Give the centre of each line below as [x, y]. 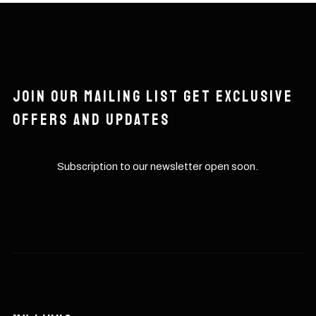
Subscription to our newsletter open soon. [158, 167]
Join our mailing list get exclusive [153, 97]
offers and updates [91, 120]
